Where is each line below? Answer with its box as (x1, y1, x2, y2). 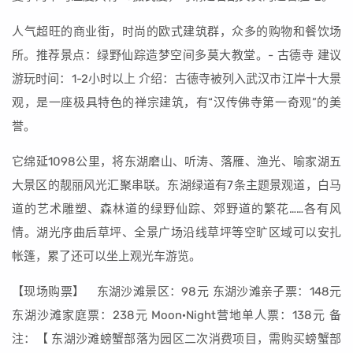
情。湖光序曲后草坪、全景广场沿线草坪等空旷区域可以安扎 (12, 225, 341, 240)
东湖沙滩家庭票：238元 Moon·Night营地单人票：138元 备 (12, 308, 341, 322)
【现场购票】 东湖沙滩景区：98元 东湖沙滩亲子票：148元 (12, 284, 341, 299)
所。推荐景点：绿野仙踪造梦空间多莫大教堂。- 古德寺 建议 (12, 48, 341, 62)
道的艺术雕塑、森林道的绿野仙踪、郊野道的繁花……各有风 (12, 202, 341, 216)
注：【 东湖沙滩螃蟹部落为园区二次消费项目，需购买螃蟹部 (12, 332, 341, 346)
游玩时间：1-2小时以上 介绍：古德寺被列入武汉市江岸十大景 (12, 72, 341, 86)
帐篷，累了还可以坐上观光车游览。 (12, 249, 201, 263)
